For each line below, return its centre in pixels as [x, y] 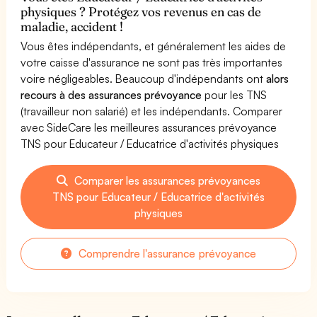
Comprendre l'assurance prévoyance [166, 253]
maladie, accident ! [72, 26]
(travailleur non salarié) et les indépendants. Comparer [152, 111]
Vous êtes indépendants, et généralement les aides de [154, 46]
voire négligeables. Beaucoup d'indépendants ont [144, 78]
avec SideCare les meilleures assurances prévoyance [149, 127]
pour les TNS [235, 94]
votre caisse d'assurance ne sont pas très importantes [152, 62]
